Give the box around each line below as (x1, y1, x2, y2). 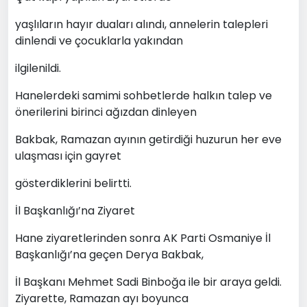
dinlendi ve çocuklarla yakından (15, 32, 183, 49)
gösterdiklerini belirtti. (15, 175, 132, 191)
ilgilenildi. (15, 60, 61, 76)
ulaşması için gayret (15, 147, 121, 164)
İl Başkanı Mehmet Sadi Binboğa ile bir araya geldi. (15, 273, 282, 290)
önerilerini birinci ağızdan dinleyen (15, 103, 197, 120)
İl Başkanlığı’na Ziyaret (15, 202, 135, 219)
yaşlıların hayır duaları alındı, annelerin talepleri (15, 16, 268, 32)
